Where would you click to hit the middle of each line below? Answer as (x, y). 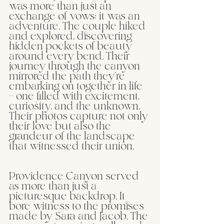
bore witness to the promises (78, 206)
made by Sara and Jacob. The (80, 216)
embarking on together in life (77, 86)
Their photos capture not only (80, 116)
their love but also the (61, 126)
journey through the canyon (76, 66)
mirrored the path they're (68, 76)
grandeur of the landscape (73, 136)
